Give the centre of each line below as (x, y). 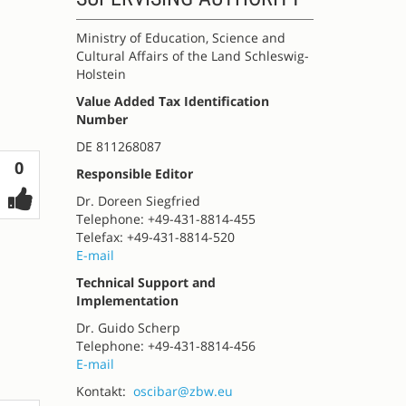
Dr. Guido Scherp (128, 328)
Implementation (127, 300)
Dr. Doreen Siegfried (138, 201)
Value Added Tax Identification (172, 101)
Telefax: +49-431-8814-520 (155, 237)
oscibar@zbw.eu (183, 391)
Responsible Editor (134, 174)
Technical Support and (145, 282)
